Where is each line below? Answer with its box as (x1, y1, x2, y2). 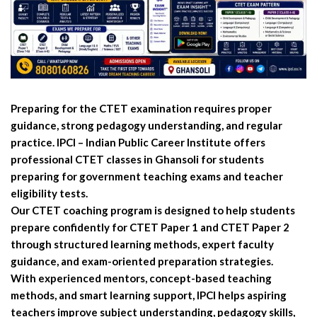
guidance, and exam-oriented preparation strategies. (11, 254, 273, 267)
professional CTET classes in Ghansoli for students (11, 152, 264, 166)
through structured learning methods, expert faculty (11, 237, 274, 250)
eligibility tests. (11, 186, 88, 200)
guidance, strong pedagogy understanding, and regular (11, 118, 282, 132)
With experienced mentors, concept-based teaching (11, 271, 272, 284)
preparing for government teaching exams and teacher (11, 169, 283, 183)
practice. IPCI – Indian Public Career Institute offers (11, 135, 265, 149)
